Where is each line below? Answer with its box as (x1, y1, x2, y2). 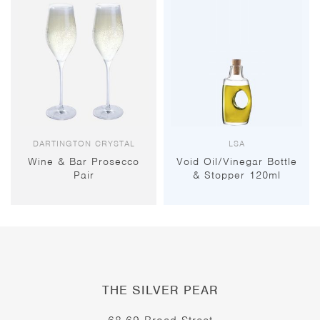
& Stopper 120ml (192, 169, 281, 182)
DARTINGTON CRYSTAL (32, 138, 135, 150)
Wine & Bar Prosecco (28, 155, 139, 169)
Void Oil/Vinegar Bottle (176, 155, 297, 169)
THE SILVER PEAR (101, 282, 219, 299)
